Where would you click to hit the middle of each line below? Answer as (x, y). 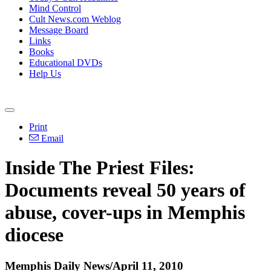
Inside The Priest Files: (100, 168)
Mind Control (55, 8)
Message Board (59, 30)
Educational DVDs (66, 63)
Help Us (45, 73)
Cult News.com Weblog (75, 19)
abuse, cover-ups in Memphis (125, 213)
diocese (34, 235)
